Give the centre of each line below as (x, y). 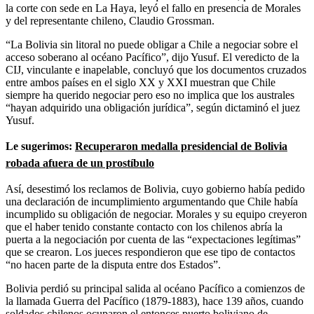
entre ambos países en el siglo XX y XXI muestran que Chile (141, 82)
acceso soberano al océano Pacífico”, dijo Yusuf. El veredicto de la (152, 57)
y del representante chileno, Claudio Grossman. (110, 20)
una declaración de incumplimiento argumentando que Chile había (152, 201)
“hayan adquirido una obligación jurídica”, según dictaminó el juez (153, 107)
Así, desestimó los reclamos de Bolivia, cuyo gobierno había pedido (155, 189)
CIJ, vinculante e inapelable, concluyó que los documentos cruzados (156, 69)
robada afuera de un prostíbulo (80, 163)
